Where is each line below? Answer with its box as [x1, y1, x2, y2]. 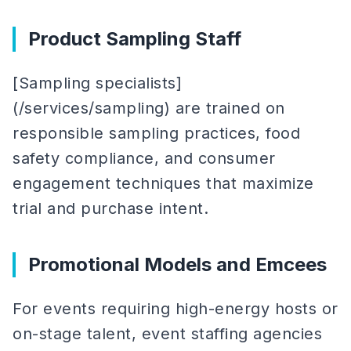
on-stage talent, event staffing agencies [13, 324, 322, 343]
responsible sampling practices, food [13, 124, 300, 143]
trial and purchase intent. [13, 199, 208, 218]
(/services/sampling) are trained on [13, 99, 285, 118]
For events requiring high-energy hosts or [13, 299, 338, 318]
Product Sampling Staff [28, 27, 241, 50]
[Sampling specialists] [13, 74, 182, 92]
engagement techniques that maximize [13, 174, 314, 193]
